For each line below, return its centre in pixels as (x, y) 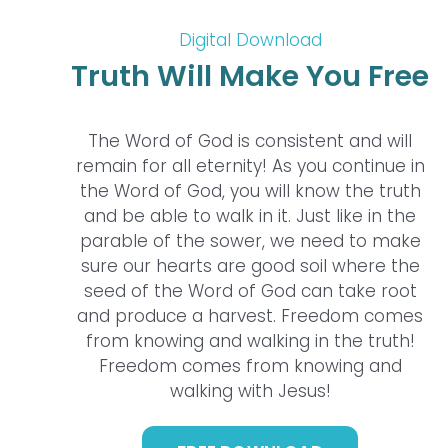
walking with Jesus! (250, 391)
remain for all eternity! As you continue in (250, 166)
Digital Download (250, 40)
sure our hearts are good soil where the (250, 266)
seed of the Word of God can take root (250, 291)
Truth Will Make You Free (250, 76)
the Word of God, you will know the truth (250, 191)
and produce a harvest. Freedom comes (250, 316)
